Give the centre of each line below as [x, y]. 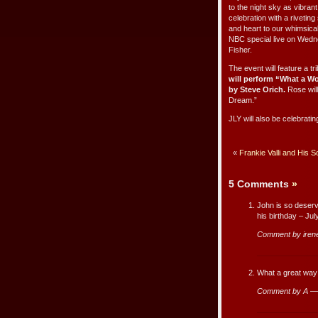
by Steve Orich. [257, 90]
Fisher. [240, 50]
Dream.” [243, 100]
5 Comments [260, 184]
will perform [252, 79]
